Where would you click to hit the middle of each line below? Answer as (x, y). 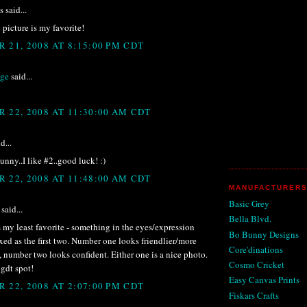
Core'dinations (256, 249)
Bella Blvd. (250, 219)
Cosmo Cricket (257, 265)
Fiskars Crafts (254, 295)
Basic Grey (249, 204)
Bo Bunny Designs (264, 234)
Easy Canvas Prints (264, 280)
